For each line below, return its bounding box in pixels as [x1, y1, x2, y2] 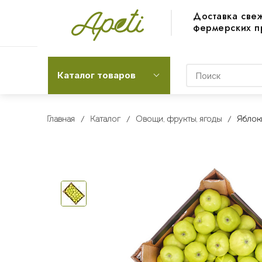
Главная [46, 115, 75, 124]
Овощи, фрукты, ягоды [135, 115, 222, 124]
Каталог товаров [57, 70, 136, 81]
